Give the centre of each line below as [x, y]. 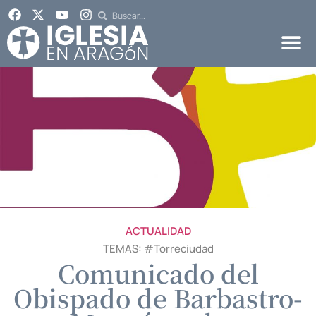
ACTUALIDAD [158, 231]
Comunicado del [158, 273]
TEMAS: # [128, 248]
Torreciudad [183, 248]
